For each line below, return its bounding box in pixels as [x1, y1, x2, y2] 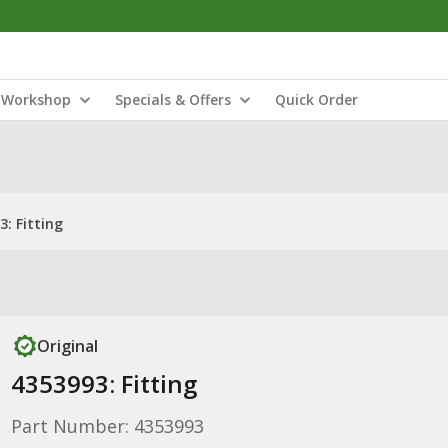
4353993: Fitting [10, 367, 197, 400]
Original [36, 335, 98, 357]
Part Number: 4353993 [10, 414, 204, 438]
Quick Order [275, 90, 358, 109]
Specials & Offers [115, 90, 231, 109]
